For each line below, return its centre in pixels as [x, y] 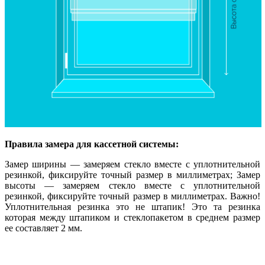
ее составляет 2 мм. [43, 228]
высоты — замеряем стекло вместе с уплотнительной [132, 186]
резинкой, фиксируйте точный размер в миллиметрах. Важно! [132, 196]
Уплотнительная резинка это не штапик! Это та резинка [132, 207]
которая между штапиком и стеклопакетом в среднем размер [132, 218]
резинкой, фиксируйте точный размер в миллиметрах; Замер [132, 175]
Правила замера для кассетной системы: [92, 144]
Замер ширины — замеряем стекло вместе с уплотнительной [132, 164]
